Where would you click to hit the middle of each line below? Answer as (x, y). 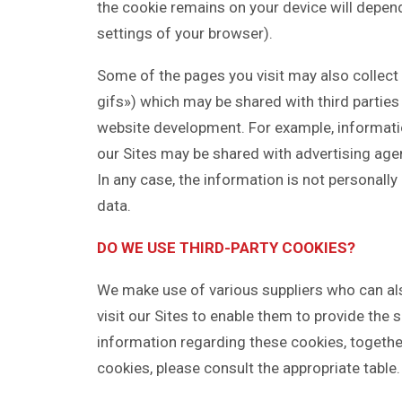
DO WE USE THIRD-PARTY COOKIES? (226, 248)
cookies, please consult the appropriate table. (249, 368)
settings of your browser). (185, 33)
